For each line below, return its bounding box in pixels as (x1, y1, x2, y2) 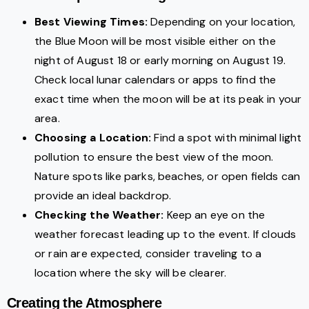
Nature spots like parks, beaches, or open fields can (34, 169, 301, 184)
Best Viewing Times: (34, 14, 148, 30)
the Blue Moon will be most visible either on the (34, 34, 276, 49)
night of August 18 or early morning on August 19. (34, 53, 286, 68)
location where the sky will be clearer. (34, 266, 227, 281)
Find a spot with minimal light (151, 130, 302, 146)
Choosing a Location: (34, 130, 152, 146)
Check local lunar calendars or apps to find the (34, 72, 277, 88)
